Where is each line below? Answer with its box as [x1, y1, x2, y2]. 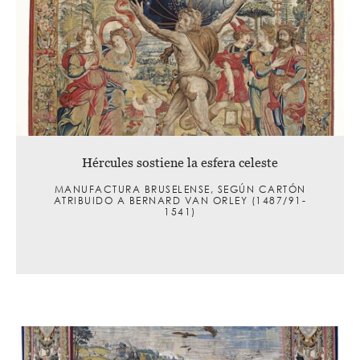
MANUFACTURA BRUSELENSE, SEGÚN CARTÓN [54, 182, 306, 196]
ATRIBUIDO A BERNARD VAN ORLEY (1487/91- [53, 193, 307, 207]
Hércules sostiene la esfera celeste [82, 154, 278, 170]
